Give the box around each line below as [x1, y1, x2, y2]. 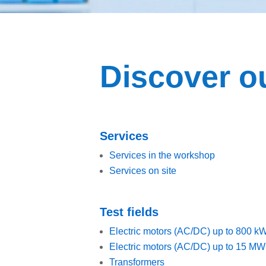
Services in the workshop [109, 150, 215, 160]
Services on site [109, 165, 176, 176]
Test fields [100, 205, 159, 218]
